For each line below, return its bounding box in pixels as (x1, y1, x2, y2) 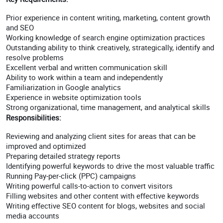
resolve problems (6, 52, 64, 62)
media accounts (6, 211, 59, 221)
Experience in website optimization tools (6, 92, 141, 102)
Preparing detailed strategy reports (6, 151, 120, 161)
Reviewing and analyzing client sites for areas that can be (6, 131, 196, 141)
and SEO (6, 22, 34, 32)
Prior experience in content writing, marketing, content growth (6, 12, 210, 22)
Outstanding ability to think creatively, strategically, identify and (6, 42, 214, 52)
